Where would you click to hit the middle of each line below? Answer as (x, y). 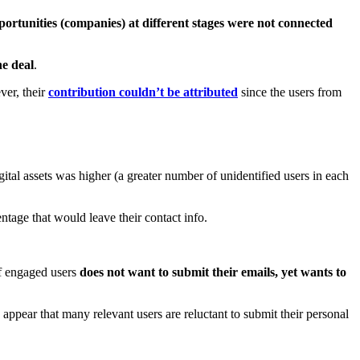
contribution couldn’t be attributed (143, 92)
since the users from (291, 92)
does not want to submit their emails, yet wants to (213, 272)
